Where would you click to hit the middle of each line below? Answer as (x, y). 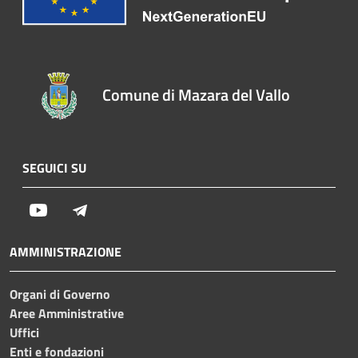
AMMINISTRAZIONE (66, 251)
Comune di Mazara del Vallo (197, 94)
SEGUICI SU (54, 167)
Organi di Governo (60, 294)
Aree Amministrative (67, 313)
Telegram (113, 209)
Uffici (24, 332)
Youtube (70, 209)
